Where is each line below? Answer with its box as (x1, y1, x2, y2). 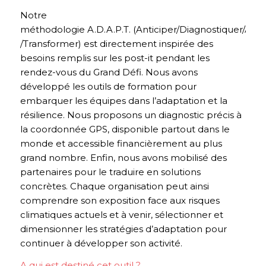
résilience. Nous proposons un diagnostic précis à (20, 109, 242, 121)
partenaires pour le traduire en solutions (20, 166, 201, 178)
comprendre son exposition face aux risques (20, 194, 220, 206)
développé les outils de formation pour (20, 80, 197, 92)
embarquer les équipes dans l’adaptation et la (20, 94, 227, 106)
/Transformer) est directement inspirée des (20, 37, 213, 49)
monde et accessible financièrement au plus (20, 137, 222, 149)
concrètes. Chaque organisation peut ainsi (20, 180, 209, 192)
